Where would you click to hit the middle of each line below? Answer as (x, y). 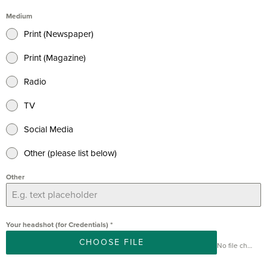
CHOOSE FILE (111, 242)
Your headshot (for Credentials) (58, 224)
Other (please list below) (70, 153)
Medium (19, 16)
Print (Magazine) (55, 58)
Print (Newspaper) (59, 34)
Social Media (49, 129)
